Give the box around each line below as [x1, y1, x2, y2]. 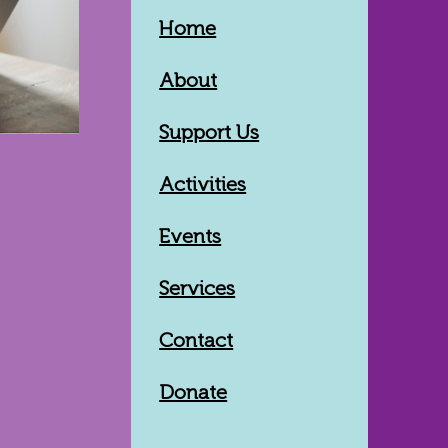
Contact [159, 328, 234, 352]
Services [159, 276, 236, 300]
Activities [159, 172, 247, 196]
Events [159, 224, 222, 248]
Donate [159, 380, 228, 404]
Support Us [159, 120, 260, 144]
